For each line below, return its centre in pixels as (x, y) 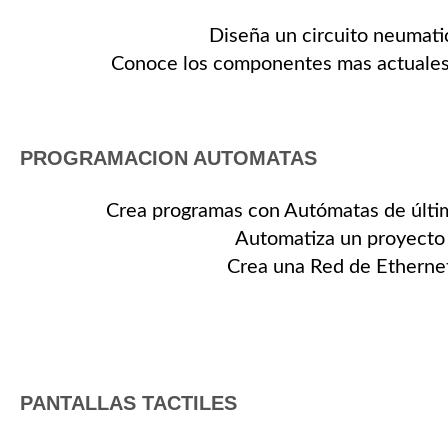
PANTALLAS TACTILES (129, 403)
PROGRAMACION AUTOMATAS (169, 158)
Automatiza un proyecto (339, 239)
